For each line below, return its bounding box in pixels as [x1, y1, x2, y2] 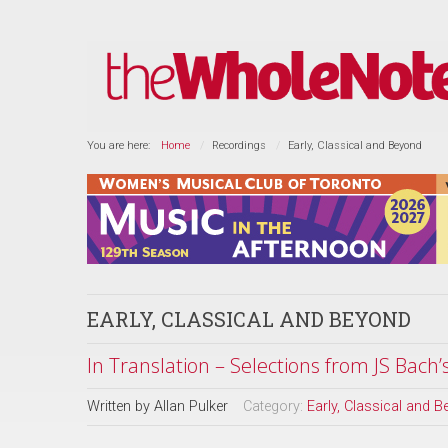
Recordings [212, 139, 266, 152]
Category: [243, 398, 307, 415]
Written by [87, 398, 154, 415]
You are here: [87, 139, 156, 152]
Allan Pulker [154, 398, 228, 415]
